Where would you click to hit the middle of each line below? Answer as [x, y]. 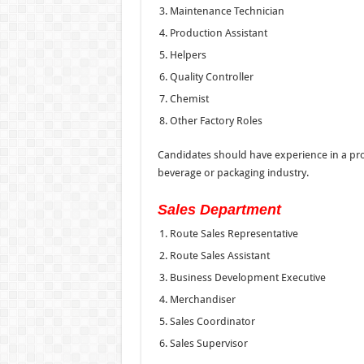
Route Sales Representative [234, 233]
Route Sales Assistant [219, 255]
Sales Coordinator [212, 321]
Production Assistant [218, 32]
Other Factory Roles [216, 120]
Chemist [189, 98]
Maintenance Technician [227, 11]
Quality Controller [211, 76]
